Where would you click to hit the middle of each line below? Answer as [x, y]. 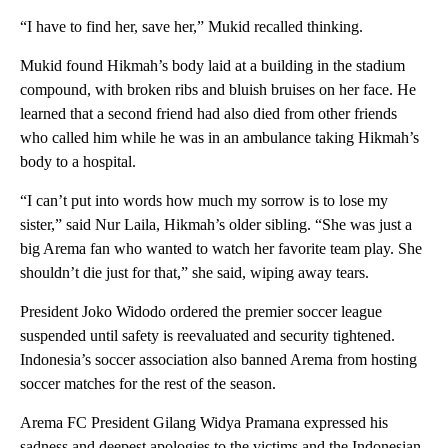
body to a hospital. [78, 161]
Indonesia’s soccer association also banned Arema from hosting [218, 359]
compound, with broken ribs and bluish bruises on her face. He [218, 89]
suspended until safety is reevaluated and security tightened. [207, 335]
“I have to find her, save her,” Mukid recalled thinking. [191, 26]
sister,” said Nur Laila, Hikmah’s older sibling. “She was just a [216, 224]
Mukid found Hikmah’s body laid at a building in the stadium [212, 65]
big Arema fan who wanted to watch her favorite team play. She [221, 248]
